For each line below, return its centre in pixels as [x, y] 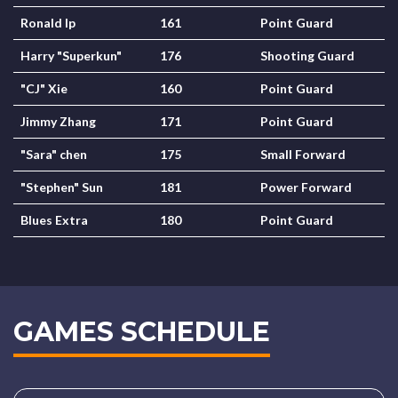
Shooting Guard [307, 56]
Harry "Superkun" [71, 56]
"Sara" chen [54, 154]
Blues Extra [54, 220]
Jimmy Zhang [58, 121]
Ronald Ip [48, 23]
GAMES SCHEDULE [142, 332]
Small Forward [303, 154]
